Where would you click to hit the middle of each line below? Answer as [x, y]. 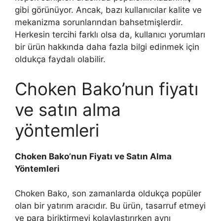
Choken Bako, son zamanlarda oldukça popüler [108, 194]
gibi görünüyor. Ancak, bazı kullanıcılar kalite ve [108, 10]
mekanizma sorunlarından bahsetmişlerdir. [99, 22]
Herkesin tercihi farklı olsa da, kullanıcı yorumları [110, 35]
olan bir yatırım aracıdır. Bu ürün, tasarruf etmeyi [110, 206]
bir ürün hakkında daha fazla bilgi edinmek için [107, 47]
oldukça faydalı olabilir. [60, 59]
